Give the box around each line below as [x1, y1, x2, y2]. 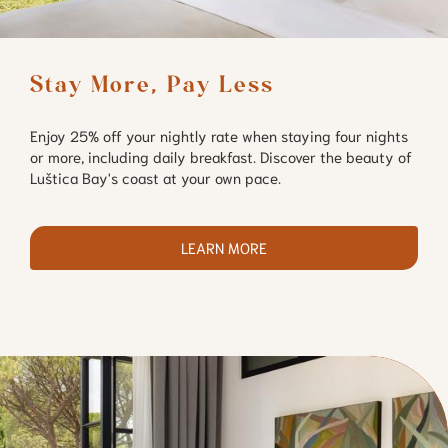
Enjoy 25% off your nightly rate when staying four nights [30, 125, 408, 146]
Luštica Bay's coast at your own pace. [30, 167, 281, 188]
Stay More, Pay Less [30, 73, 274, 97]
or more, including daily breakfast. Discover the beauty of [30, 146, 412, 167]
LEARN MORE [181, 237, 267, 258]
